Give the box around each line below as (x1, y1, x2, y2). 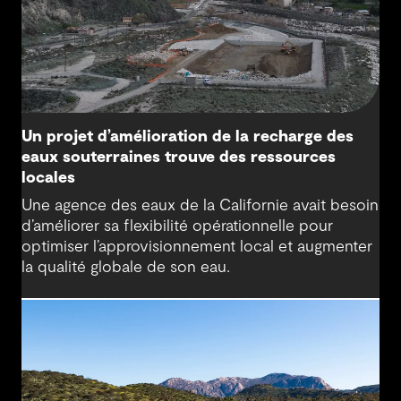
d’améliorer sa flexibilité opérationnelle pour (21, 218, 333, 235)
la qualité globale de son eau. (21, 259, 230, 276)
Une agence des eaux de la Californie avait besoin (21, 197, 379, 214)
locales (21, 169, 75, 186)
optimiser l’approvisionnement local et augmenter (21, 238, 372, 255)
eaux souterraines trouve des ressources (21, 149, 336, 166)
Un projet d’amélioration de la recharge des (21, 128, 354, 145)
